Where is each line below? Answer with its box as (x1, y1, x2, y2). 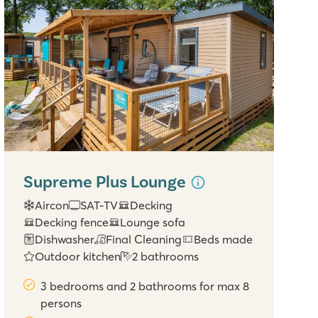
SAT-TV (80, 198, 119, 213)
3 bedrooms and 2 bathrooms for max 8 (40, 279, 250, 294)
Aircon (35, 198, 70, 213)
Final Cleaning (106, 232, 182, 247)
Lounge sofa (120, 215, 186, 230)
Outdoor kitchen (35, 249, 121, 264)
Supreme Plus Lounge (23, 170, 190, 191)
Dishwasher (35, 232, 95, 247)
